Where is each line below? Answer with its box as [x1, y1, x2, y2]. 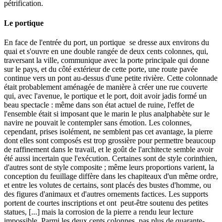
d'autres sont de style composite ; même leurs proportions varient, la [4, 163, 214, 171]
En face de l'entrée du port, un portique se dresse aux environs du [4, 38, 209, 47]
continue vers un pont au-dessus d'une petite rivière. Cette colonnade [4, 73, 218, 82]
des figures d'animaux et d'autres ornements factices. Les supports [4, 189, 208, 198]
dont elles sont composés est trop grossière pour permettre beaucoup [4, 136, 216, 145]
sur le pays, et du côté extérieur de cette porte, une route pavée [4, 64, 198, 73]
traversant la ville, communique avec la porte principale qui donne [4, 55, 209, 64]
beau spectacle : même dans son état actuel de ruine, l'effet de [4, 100, 194, 109]
